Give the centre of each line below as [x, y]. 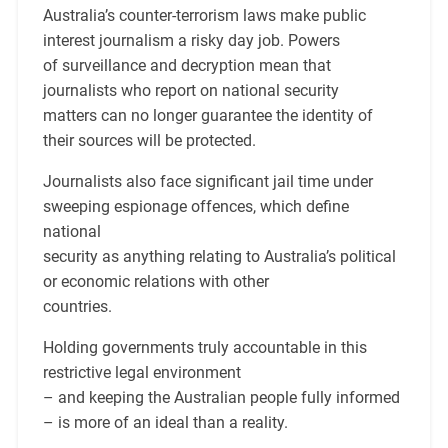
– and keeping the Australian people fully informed [221, 398]
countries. [77, 307]
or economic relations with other [155, 282]
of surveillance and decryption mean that [186, 66]
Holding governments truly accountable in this [204, 348]
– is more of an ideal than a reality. [165, 423]
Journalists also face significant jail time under [207, 182]
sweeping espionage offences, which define [195, 207]
